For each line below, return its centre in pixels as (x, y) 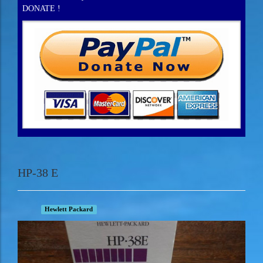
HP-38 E (38, 172)
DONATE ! (41, 8)
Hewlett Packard (69, 209)
